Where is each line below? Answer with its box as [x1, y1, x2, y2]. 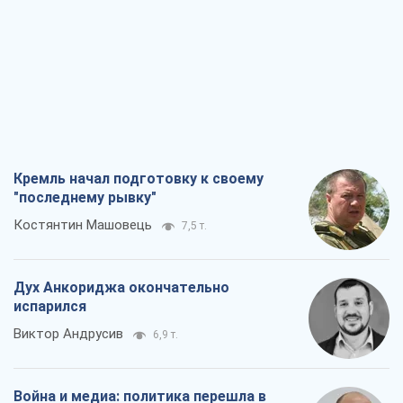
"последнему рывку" [13, 189, 157, 207]
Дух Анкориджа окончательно [13, 279, 229, 297]
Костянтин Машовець [13, 217, 152, 234]
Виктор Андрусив [13, 326, 123, 343]
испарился [13, 298, 86, 316]
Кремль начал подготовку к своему [13, 170, 264, 188]
